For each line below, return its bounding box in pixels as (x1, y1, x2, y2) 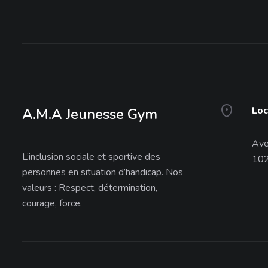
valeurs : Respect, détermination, (22, 181, 157, 194)
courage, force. (22, 197, 82, 210)
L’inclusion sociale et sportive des (22, 150, 160, 163)
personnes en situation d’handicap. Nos (22, 166, 183, 179)
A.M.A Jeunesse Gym (22, 105, 157, 124)
